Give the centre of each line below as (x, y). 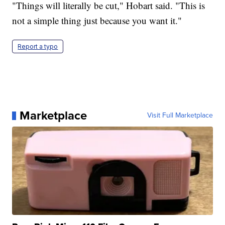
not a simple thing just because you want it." (97, 21)
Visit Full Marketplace (180, 116)
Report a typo (38, 47)
